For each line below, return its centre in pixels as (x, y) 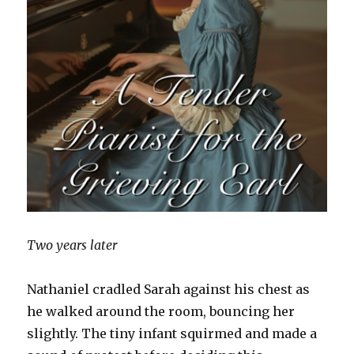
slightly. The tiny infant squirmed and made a (172, 333)
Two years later (74, 245)
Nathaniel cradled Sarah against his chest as (169, 289)
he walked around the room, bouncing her (161, 311)
